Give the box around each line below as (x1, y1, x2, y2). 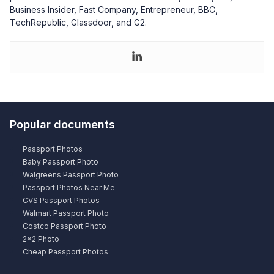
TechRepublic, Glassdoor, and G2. (10, 17, 147, 28)
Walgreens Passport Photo (23, 170, 119, 180)
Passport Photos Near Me (23, 183, 115, 193)
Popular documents (10, 118, 115, 131)
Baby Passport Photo (23, 157, 98, 167)
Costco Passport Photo (23, 221, 106, 231)
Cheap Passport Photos (23, 247, 108, 257)
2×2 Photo (23, 234, 59, 244)
